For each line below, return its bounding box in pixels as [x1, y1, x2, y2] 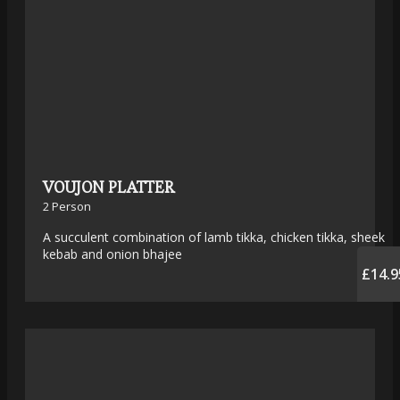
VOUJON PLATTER [43, 177, 174, 198]
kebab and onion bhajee [43, 246, 182, 263]
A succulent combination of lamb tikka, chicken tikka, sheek [43, 229, 385, 246]
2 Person [43, 198, 91, 215]
